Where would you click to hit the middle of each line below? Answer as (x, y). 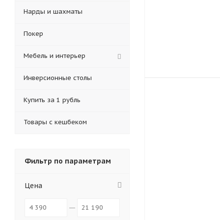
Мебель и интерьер (55, 56)
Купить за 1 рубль (52, 100)
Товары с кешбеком (55, 122)
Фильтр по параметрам (68, 161)
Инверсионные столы (58, 78)
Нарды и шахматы (53, 12)
